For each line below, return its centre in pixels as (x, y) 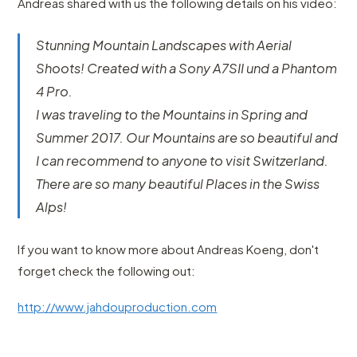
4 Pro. (55, 91)
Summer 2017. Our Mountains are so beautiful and (187, 137)
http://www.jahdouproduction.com (118, 306)
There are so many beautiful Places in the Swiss (178, 183)
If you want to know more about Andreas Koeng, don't (169, 249)
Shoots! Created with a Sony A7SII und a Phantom (187, 68)
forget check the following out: (107, 270)
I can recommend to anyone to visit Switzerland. (182, 160)
